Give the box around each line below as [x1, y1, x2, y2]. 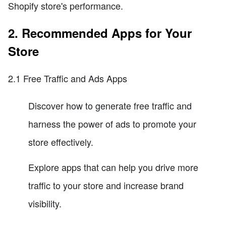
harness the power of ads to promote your [28, 117, 196, 131]
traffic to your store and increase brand [28, 179, 184, 192]
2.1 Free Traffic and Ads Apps [8, 72, 127, 85]
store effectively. [28, 135, 93, 149]
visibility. [28, 197, 62, 210]
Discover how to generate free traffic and [28, 99, 192, 112]
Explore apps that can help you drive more [28, 160, 198, 174]
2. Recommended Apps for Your [8, 24, 192, 42]
